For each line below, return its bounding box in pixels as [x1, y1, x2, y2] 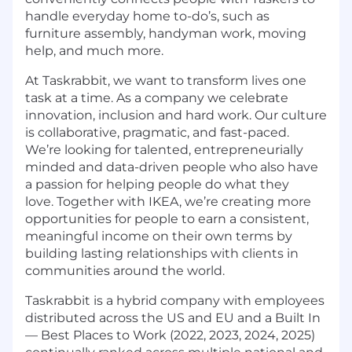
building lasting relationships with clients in [25, 245, 299, 261]
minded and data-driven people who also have [25, 159, 318, 174]
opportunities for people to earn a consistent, [25, 211, 309, 226]
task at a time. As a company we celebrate [25, 90, 288, 105]
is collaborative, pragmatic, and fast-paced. [25, 124, 289, 140]
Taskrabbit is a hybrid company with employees [25, 292, 324, 308]
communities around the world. [25, 262, 225, 278]
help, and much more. [25, 42, 163, 58]
